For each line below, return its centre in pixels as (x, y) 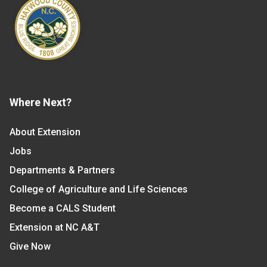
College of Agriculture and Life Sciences (99, 189)
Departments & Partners (62, 170)
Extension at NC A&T (55, 227)
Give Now (30, 246)
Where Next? (41, 102)
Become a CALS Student (63, 208)
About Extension (45, 132)
